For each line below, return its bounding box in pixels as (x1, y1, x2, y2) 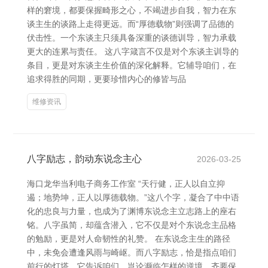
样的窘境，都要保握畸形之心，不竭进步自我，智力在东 (27, 5, 236, 15)
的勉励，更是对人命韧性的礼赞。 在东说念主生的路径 (27, 234, 230, 243)
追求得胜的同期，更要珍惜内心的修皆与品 (27, 74, 186, 84)
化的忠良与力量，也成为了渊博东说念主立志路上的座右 (27, 206, 236, 216)
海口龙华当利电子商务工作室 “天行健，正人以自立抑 (27, 179, 225, 188)
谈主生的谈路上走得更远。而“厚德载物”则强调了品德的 (27, 19, 234, 29)
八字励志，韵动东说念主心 (27, 154, 142, 164)
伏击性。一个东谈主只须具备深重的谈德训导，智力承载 (27, 33, 236, 42)
